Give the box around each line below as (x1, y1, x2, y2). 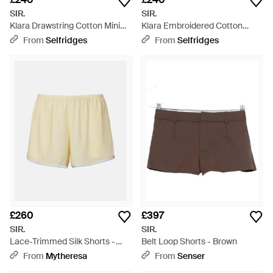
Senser (177, 250, 205, 261)
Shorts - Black (141, 32, 196, 43)
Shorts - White (10, 32, 65, 43)
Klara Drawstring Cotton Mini (10, 20, 120, 31)
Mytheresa (46, 250, 87, 261)
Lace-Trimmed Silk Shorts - (10, 236, 116, 247)
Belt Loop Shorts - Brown (141, 236, 237, 247)
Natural (10, 248, 39, 259)
